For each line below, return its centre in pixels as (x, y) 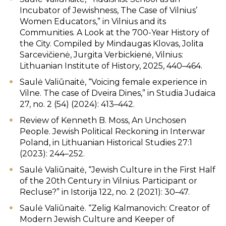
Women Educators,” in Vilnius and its (93, 21)
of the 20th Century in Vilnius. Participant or (108, 181)
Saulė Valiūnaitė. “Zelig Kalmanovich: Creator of (115, 208)
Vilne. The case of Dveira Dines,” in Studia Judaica (118, 93)
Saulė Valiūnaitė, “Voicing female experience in (113, 82)
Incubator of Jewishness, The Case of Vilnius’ (108, 10)
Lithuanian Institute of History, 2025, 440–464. (111, 66)
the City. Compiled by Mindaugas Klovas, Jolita (111, 44)
